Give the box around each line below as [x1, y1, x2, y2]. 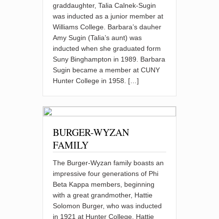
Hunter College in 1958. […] [53, 76, 139, 85]
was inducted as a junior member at [53, 12, 164, 20]
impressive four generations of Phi [53, 169, 159, 177]
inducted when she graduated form [53, 44, 161, 52]
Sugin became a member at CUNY [53, 66, 160, 74]
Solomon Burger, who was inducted [53, 201, 162, 210]
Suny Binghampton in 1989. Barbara [53, 55, 166, 63]
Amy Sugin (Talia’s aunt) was [53, 33, 142, 42]
